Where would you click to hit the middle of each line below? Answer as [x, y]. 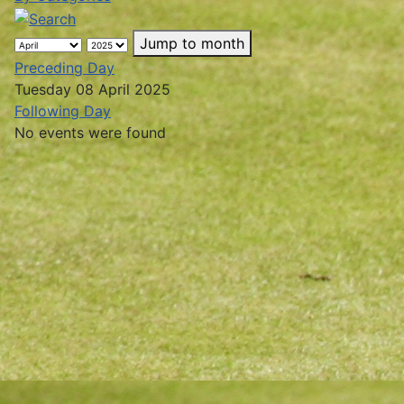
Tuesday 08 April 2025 [92, 89]
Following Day [63, 110]
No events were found [90, 132]
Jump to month [192, 43]
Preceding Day [64, 67]
